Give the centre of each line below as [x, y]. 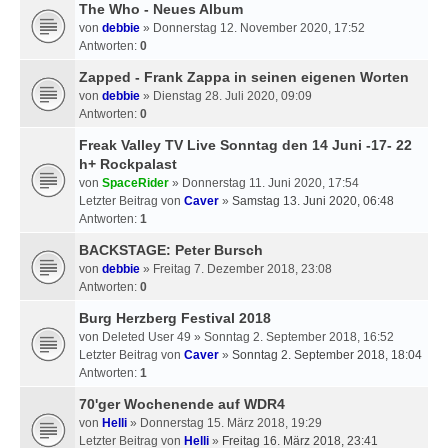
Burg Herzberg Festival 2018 [175, 317]
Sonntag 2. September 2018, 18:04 [327, 354]
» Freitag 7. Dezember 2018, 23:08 [236, 268]
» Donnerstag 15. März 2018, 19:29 [224, 422]
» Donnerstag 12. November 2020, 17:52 [252, 27]
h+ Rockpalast [128, 163]
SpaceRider [135, 182]
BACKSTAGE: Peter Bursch [171, 249]
